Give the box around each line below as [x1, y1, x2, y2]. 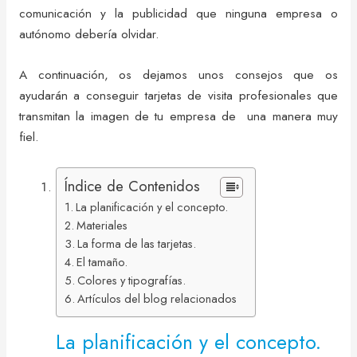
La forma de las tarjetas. [77, 234, 197, 253]
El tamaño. [76, 253, 128, 271]
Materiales [76, 216, 128, 234]
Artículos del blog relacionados [77, 289, 237, 308]
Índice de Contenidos [65, 175, 201, 197]
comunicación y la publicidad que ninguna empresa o [18, 4, 339, 23]
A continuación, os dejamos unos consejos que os [18, 65, 339, 84]
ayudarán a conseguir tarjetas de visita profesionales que [18, 85, 339, 104]
